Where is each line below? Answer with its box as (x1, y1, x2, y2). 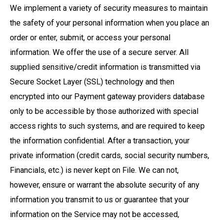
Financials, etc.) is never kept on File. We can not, (10, 165, 179, 175)
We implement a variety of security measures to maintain (10, 3, 208, 13)
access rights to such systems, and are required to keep (10, 121, 205, 131)
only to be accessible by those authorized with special (10, 107, 198, 116)
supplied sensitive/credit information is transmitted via (10, 62, 200, 72)
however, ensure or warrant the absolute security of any (10, 180, 199, 190)
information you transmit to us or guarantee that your (10, 195, 189, 205)
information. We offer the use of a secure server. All (10, 48, 189, 57)
